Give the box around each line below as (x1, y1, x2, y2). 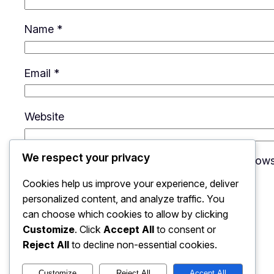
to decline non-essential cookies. (69, 239, 217, 251)
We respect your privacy (22, 151, 150, 165)
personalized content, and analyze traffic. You (23, 193, 224, 206)
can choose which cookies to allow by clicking (23, 208, 228, 221)
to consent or (154, 223, 216, 236)
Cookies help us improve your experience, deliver (23, 177, 239, 190)
